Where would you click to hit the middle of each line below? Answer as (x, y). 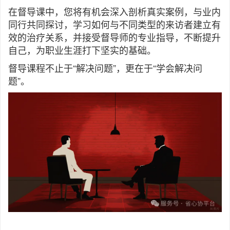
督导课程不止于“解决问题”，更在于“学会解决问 (105, 68)
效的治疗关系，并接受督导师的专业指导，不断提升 (114, 37)
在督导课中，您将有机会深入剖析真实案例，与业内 (114, 11)
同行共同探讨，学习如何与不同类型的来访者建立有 (114, 24)
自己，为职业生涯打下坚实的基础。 (82, 50)
